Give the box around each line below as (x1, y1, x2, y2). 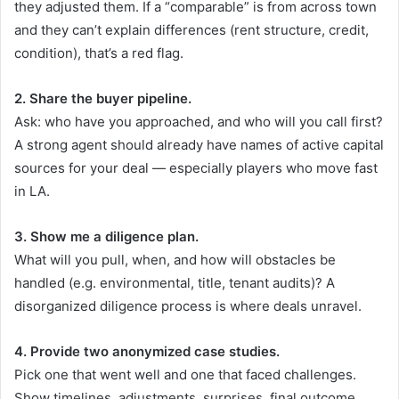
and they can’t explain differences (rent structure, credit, (14, 21, 369, 39)
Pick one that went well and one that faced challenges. (14, 366, 356, 384)
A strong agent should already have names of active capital (14, 136, 384, 154)
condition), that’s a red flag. (14, 45, 183, 62)
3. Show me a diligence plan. (14, 228, 199, 246)
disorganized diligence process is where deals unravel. (14, 297, 362, 315)
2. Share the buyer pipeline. (14, 90, 191, 108)
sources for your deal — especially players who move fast (14, 159, 378, 177)
